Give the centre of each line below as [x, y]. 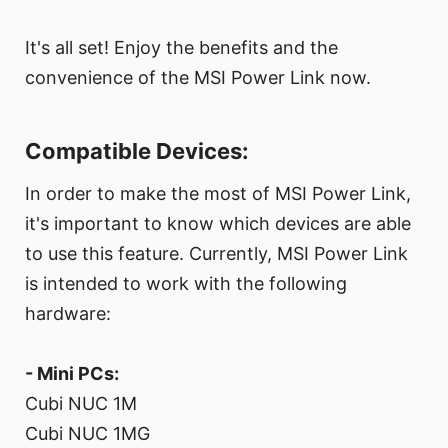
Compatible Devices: [137, 150]
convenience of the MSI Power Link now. [198, 77]
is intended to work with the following [186, 283]
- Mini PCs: [72, 373]
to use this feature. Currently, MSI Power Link [216, 253]
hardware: [68, 313]
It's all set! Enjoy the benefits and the [181, 47]
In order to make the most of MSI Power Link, [218, 193]
